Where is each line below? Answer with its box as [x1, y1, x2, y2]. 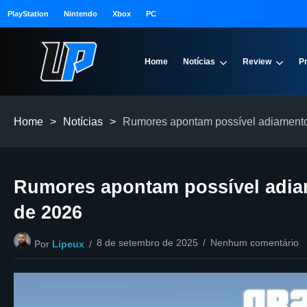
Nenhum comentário [210, 237, 299, 249]
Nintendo [64, 10, 97, 18]
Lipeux [51, 238, 84, 249]
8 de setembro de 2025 [96, 237, 198, 249]
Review [243, 57, 272, 66]
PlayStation [8, 10, 49, 18]
